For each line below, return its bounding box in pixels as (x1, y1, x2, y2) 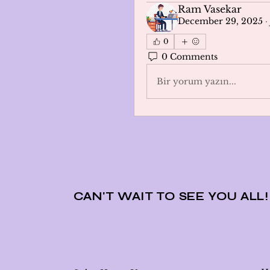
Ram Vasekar (177, 3, 242, 15)
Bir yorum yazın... (156, 75, 236, 87)
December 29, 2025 (177, 16, 263, 27)
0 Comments (161, 51, 218, 62)
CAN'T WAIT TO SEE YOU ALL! (73, 189, 269, 203)
